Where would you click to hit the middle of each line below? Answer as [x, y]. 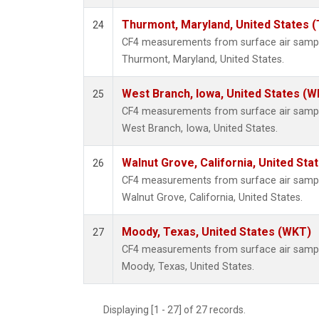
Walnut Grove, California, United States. [212, 198]
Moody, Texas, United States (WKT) [216, 232]
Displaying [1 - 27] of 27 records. [179, 310]
